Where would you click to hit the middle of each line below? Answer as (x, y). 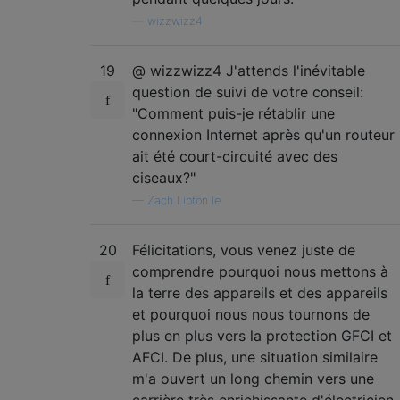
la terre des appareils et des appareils (260, 293)
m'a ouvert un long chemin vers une (253, 379)
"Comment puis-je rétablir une (233, 113)
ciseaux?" (164, 178)
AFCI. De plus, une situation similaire (255, 357)
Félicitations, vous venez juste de (244, 250)
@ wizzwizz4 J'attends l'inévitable (249, 71)
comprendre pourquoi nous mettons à (260, 271)
